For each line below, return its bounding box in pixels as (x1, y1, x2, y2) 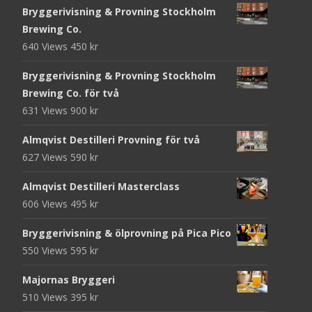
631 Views (22, 103, 70, 117)
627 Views (22, 150, 70, 164)
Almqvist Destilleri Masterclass (22, 179, 180, 193)
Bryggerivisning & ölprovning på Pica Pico (22, 226, 231, 240)
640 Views (22, 39, 70, 53)
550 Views (22, 243, 70, 257)
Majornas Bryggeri (22, 272, 115, 286)
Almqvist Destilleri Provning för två (22, 132, 200, 146)
